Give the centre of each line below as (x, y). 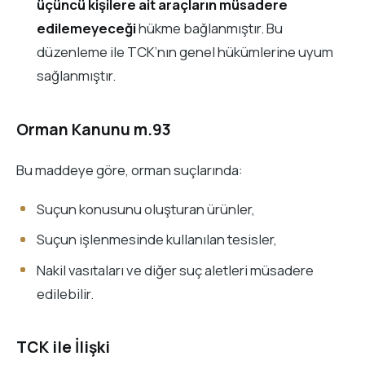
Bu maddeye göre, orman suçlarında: (130, 170)
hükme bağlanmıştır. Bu (209, 29)
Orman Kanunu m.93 (94, 129)
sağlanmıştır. (76, 76)
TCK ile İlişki (63, 347)
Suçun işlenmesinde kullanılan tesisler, (156, 240)
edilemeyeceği (86, 29)
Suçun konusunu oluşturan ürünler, (145, 209)
